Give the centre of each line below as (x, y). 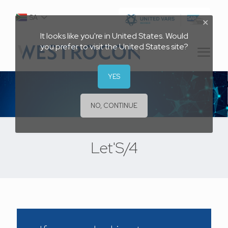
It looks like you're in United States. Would (114, 36)
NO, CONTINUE (114, 106)
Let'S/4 (114, 147)
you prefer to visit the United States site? (114, 47)
